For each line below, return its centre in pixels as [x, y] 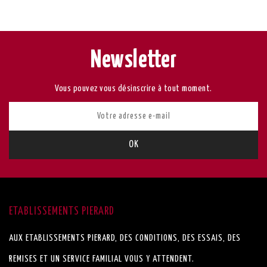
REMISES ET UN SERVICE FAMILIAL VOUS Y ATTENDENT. [102, 259]
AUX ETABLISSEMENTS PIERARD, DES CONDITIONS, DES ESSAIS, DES [125, 238]
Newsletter [133, 61]
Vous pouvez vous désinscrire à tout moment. [133, 89]
